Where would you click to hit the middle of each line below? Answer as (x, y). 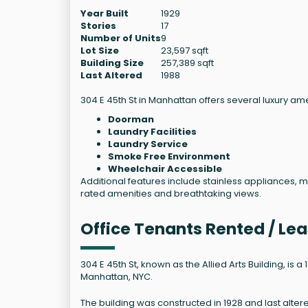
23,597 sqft (185, 50)
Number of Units (121, 38)
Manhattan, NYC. (117, 276)
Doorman (131, 119)
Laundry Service (148, 144)
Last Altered (111, 75)
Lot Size (100, 50)
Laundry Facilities (152, 131)
